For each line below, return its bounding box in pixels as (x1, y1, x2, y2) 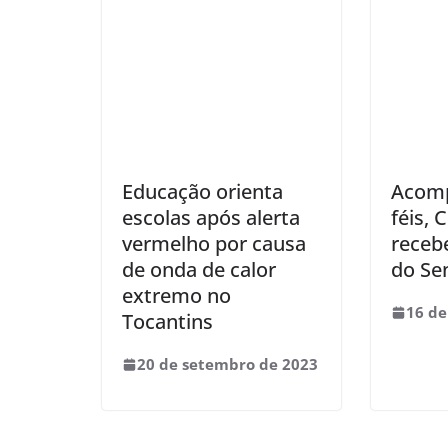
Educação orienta (122, 178, 283, 205)
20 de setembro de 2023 (137, 354, 318, 374)
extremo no (122, 282, 231, 309)
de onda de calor (122, 256, 276, 283)
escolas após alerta (122, 204, 300, 231)
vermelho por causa (122, 230, 306, 257)
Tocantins (122, 308, 213, 335)
